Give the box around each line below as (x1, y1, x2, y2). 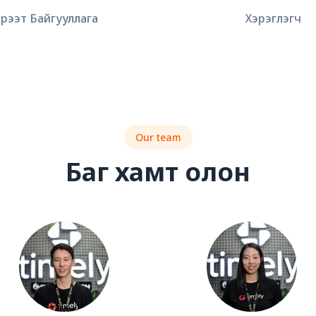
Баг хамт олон (66, 154, 250, 190)
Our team (135, 130, 181, 145)
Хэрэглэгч (245, 11, 301, 27)
